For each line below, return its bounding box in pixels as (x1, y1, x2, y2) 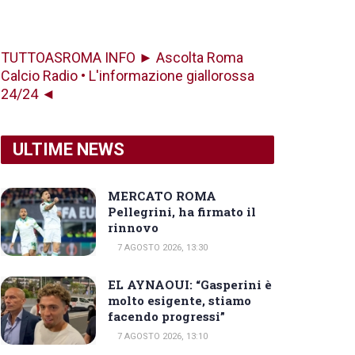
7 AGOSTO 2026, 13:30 (115, 242, 208, 253)
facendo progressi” (108, 308, 225, 324)
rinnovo (108, 219, 158, 235)
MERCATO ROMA (108, 188, 216, 204)
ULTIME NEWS (13, 139, 124, 159)
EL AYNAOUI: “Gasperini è (108, 277, 272, 292)
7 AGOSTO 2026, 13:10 (115, 331, 208, 342)
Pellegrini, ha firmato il (108, 204, 256, 219)
